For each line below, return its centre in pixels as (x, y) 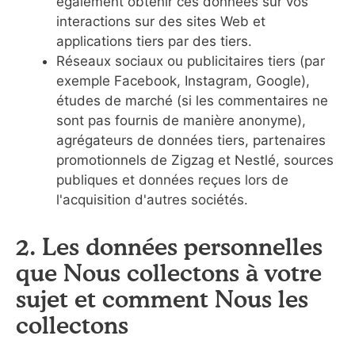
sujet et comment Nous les (162, 299)
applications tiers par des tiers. (154, 41)
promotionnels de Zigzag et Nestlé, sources (195, 160)
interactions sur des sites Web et (161, 21)
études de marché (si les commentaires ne (192, 101)
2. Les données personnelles (169, 246)
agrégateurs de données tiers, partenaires (191, 140)
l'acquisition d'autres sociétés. (152, 200)
